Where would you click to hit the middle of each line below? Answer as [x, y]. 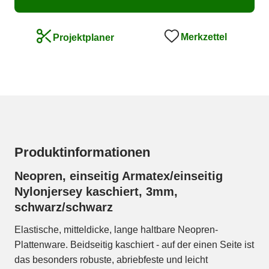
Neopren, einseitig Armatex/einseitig [119, 176]
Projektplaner [83, 37]
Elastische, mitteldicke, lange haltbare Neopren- [116, 230]
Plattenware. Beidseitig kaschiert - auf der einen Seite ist [134, 245]
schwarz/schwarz [64, 207]
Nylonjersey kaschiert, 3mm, [96, 192]
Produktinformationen [82, 153]
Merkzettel [204, 37]
